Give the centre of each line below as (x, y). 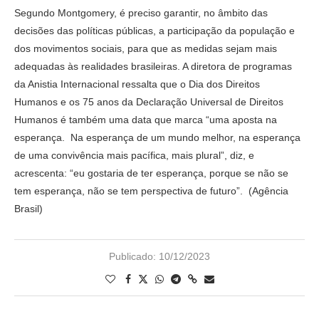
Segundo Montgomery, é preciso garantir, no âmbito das (141, 12)
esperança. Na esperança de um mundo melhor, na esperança (157, 137)
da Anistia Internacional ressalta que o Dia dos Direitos (137, 84)
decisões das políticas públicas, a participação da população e (155, 30)
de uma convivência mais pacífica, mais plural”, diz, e (134, 155)
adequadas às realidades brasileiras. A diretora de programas (153, 66)
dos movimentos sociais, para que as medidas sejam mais (146, 48)
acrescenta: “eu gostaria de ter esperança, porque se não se (151, 173)
